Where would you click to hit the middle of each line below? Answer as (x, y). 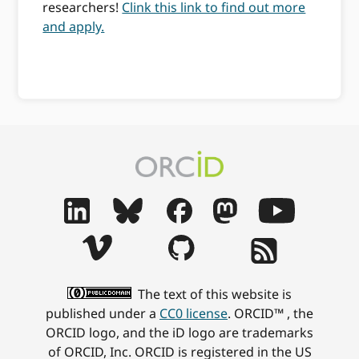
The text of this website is (213, 294)
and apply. (74, 26)
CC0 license (194, 313)
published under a (103, 313)
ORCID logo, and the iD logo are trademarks (179, 332)
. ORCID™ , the (270, 313)
